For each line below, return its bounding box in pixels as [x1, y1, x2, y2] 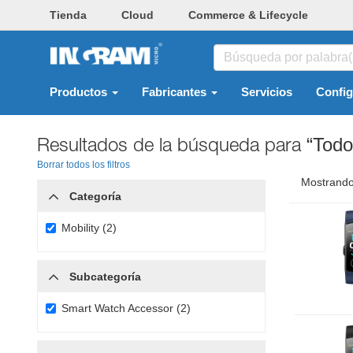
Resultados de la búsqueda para [37, 133, 307, 155]
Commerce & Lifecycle [188, 9, 308, 21]
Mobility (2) [61, 221, 117, 234]
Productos [50, 86, 110, 98]
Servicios [241, 86, 292, 98]
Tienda [50, 9, 87, 21]
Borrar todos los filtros [37, 159, 130, 170]
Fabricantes [142, 86, 210, 98]
